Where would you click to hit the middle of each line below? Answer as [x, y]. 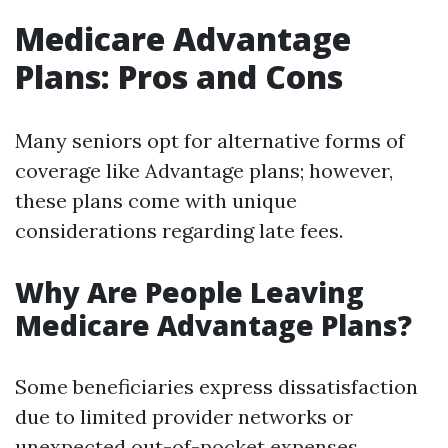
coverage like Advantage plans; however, [204, 170]
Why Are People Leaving [189, 292]
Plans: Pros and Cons [179, 76]
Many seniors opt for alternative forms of [210, 140]
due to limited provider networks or [184, 416]
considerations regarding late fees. [179, 230]
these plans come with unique [156, 200]
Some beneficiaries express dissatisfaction [216, 386]
